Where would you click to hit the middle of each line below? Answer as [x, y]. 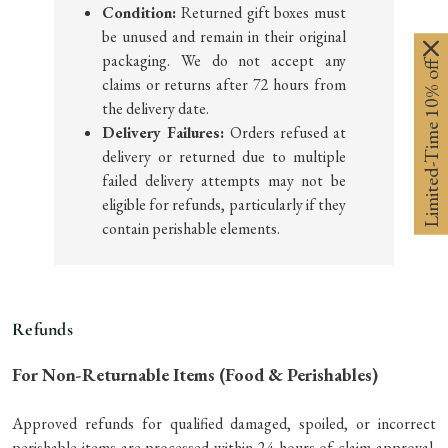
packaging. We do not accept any [224, 60]
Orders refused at [285, 132]
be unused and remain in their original [224, 36]
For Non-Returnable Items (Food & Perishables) [195, 374]
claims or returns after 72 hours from [224, 84]
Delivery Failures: [163, 132]
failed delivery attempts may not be [224, 180]
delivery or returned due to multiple [224, 156]
